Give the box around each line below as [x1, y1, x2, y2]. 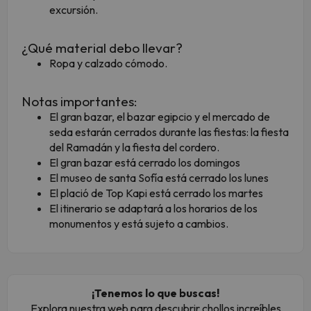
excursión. [49, 3, 100, 17]
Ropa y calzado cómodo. [49, 56, 169, 71]
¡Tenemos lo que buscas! [92, 286, 219, 301]
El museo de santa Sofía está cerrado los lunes [49, 171, 269, 185]
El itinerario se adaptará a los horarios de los [49, 201, 258, 216]
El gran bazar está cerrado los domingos [49, 155, 240, 170]
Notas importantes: [22, 93, 137, 110]
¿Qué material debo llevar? [22, 40, 183, 57]
